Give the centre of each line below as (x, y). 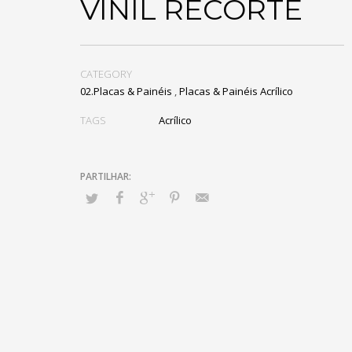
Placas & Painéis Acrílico (236, 91)
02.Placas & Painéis (126, 91)
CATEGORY (106, 74)
